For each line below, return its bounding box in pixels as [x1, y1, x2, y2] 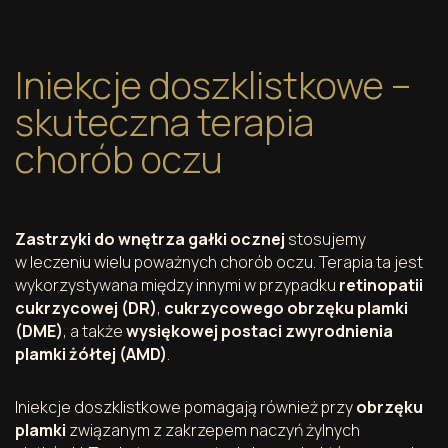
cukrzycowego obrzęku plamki [164, 296, 408, 319]
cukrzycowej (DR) [15, 296, 157, 319]
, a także [63, 319, 126, 342]
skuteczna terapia [15, 96, 314, 147]
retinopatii [339, 273, 423, 296]
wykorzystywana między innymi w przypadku [15, 273, 339, 296]
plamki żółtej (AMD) [15, 342, 167, 365]
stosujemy [285, 227, 366, 250]
